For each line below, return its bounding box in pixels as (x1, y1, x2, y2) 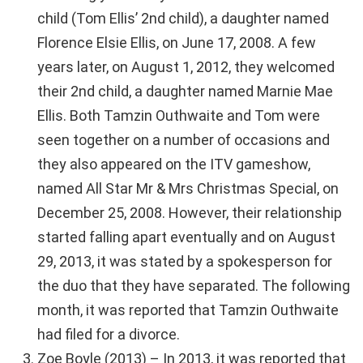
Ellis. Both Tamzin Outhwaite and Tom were (37, 107, 320, 125)
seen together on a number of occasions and (37, 131, 330, 149)
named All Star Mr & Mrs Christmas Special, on (37, 180, 339, 198)
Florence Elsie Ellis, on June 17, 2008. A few (37, 34, 316, 52)
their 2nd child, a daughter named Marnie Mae (37, 83, 333, 100)
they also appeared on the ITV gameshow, (37, 156, 310, 173)
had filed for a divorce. (37, 326, 180, 344)
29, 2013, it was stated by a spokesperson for (37, 253, 332, 271)
